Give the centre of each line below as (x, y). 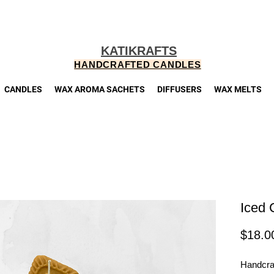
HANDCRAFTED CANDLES (138, 65)
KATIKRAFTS (139, 51)
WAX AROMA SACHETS (99, 89)
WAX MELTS (238, 89)
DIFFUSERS (179, 89)
